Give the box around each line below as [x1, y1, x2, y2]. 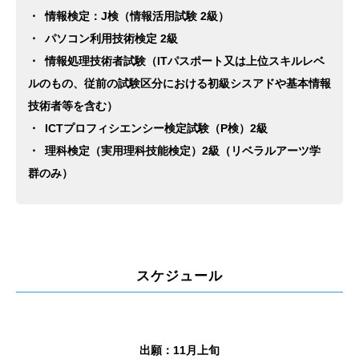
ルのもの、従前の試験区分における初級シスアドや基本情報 [28, 76, 331, 90]
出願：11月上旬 [139, 344, 220, 357]
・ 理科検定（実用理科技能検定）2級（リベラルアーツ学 [28, 143, 321, 157]
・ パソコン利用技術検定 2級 [28, 31, 178, 45]
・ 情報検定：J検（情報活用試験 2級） [28, 9, 229, 22]
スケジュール [136, 268, 223, 284]
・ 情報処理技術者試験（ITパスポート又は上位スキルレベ [28, 54, 325, 67]
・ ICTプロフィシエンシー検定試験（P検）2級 [28, 121, 268, 135]
